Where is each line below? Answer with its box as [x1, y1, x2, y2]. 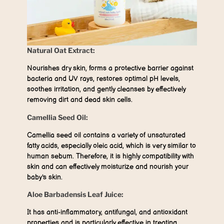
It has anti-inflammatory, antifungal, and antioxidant [27, 207, 187, 216]
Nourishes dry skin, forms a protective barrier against [27, 64, 193, 73]
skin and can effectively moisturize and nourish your [27, 162, 188, 171]
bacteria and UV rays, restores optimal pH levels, [27, 74, 180, 83]
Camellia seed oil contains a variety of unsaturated [27, 130, 185, 139]
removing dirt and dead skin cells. [27, 95, 132, 104]
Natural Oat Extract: [27, 46, 95, 55]
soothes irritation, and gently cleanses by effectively [27, 85, 185, 94]
